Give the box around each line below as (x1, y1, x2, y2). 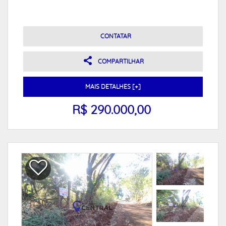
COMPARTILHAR (97, 59, 144, 65)
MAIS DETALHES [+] (85, 84, 141, 90)
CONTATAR (100, 33, 131, 39)
